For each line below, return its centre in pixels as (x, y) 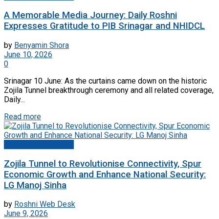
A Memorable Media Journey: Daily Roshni (90, 15)
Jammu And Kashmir (39, 144)
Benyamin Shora (42, 45)
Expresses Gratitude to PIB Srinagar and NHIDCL (104, 26)
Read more (22, 116)
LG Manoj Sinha (35, 185)
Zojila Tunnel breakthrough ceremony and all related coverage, (109, 90)
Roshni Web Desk (45, 204)
